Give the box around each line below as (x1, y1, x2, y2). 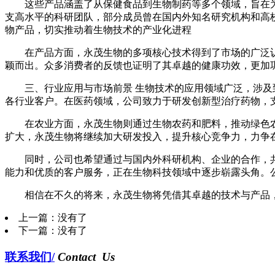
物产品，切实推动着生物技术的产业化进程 (5, 24, 192, 35)
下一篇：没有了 (18, 225, 87, 236)
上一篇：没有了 (18, 212, 87, 223)
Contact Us (58, 250, 115, 263)
